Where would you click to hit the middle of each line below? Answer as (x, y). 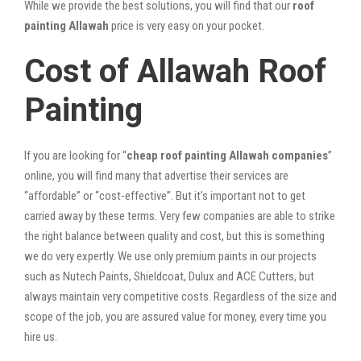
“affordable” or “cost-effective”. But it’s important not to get (165, 195)
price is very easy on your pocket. (187, 25)
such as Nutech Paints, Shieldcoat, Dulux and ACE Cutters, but (169, 276)
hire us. (41, 336)
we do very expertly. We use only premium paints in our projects (170, 256)
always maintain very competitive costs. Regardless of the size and (180, 296)
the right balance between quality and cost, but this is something (174, 236)
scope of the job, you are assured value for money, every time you (175, 316)
